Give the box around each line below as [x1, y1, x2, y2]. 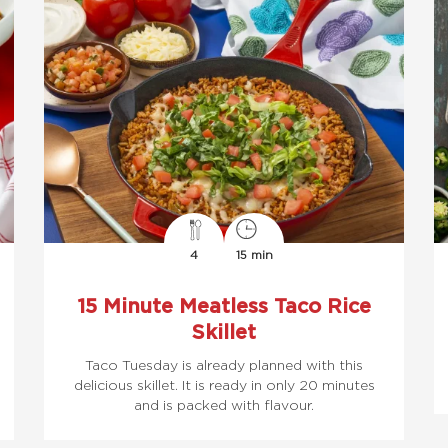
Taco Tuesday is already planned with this [85, 356, 363, 373]
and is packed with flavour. [134, 396, 314, 413]
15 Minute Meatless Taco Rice [77, 294, 371, 316]
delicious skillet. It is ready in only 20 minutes [73, 376, 375, 393]
